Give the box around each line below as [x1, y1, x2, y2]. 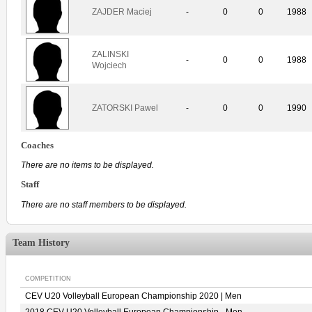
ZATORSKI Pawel [92, 102, 158, 113]
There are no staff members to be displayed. [21, 200, 187, 210]
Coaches [21, 140, 54, 150]
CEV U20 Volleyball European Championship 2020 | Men [25, 291, 242, 301]
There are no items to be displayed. [21, 160, 154, 171]
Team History [13, 237, 70, 248]
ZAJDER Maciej [92, 6, 152, 17]
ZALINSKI [92, 49, 129, 59]
